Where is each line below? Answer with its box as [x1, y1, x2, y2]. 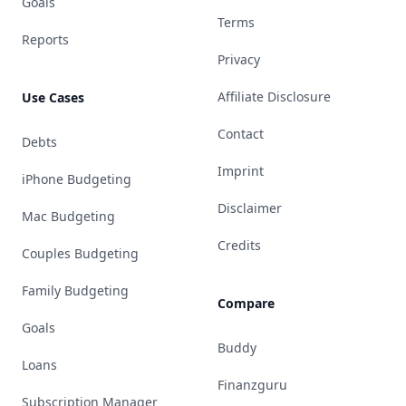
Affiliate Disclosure [217, 88, 331, 105]
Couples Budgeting [22, 245, 139, 262]
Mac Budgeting [22, 208, 115, 225]
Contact [217, 125, 264, 142]
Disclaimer [217, 199, 282, 217]
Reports [22, 31, 69, 48]
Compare [217, 295, 275, 312]
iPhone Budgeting [22, 170, 131, 188]
